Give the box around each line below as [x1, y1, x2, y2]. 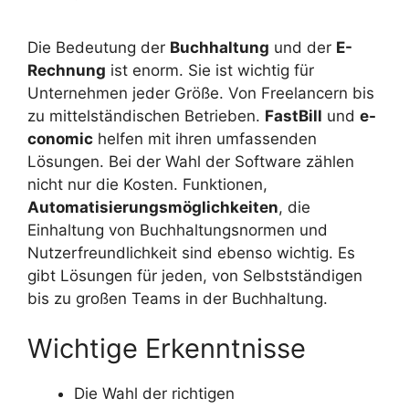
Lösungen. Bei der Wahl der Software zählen [27, 152, 354, 171]
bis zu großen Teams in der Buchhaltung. [27, 288, 328, 308]
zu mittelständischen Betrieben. [27, 106, 265, 125]
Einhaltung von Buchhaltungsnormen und [27, 220, 328, 239]
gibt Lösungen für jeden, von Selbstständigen [27, 266, 362, 285]
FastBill [265, 106, 322, 125]
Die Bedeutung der [27, 37, 170, 57]
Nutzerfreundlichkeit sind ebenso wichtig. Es [27, 243, 355, 262]
